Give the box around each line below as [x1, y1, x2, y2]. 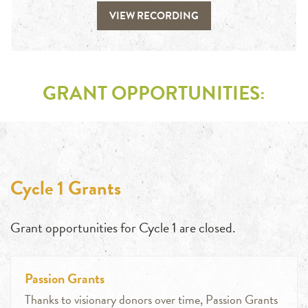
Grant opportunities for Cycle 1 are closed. [10, 217, 236, 239]
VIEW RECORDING [109, 8, 199, 24]
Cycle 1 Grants [10, 174, 121, 203]
